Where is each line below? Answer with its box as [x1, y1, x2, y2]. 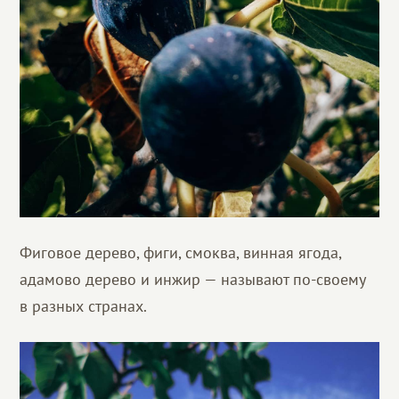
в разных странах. [20, 296, 148, 317]
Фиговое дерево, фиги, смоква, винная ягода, [20, 242, 342, 264]
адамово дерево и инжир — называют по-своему [20, 269, 366, 290]
